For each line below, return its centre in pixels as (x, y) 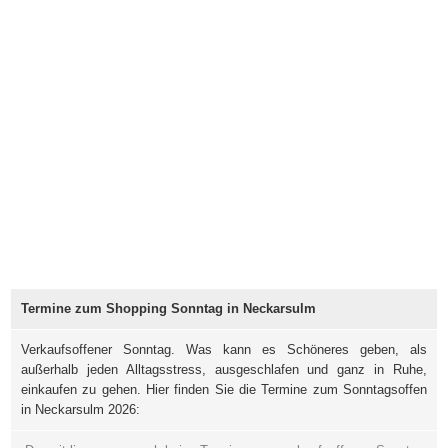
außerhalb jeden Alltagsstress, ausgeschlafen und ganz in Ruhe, (224, 370)
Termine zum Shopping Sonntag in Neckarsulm (168, 309)
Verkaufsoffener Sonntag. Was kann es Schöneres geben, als (224, 350)
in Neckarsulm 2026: (80, 410)
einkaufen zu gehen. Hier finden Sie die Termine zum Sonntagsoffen (224, 390)
